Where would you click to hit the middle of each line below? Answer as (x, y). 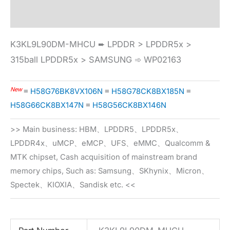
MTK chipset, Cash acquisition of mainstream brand (104, 157)
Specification (37, 7)
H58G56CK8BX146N (129, 106)
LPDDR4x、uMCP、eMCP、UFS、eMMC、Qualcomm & (110, 143)
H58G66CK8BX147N (47, 106)
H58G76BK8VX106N (66, 92)
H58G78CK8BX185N (148, 92)
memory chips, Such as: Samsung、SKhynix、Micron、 (110, 171)
